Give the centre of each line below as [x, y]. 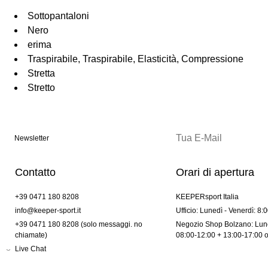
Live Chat [31, 249]
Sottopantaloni [58, 16]
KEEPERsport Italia [207, 197]
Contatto [35, 173]
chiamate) [31, 235]
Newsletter [32, 138]
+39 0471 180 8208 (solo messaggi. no [79, 225]
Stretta [41, 74]
